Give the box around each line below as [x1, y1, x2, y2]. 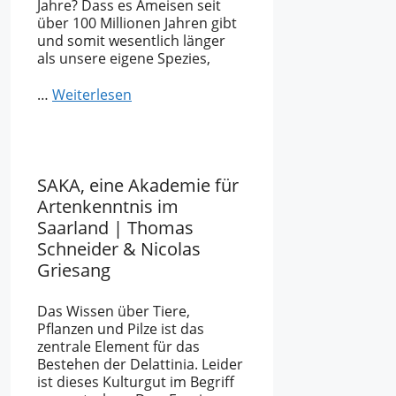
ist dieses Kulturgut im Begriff [37, 371, 234, 392]
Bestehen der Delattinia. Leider [37, 354, 243, 374]
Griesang [37, 257, 110, 282]
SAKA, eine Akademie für [37, 172, 239, 197]
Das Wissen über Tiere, [37, 301, 190, 321]
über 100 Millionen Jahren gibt [37, 13, 237, 34]
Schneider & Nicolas [37, 236, 201, 261]
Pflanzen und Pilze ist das [37, 318, 204, 339]
